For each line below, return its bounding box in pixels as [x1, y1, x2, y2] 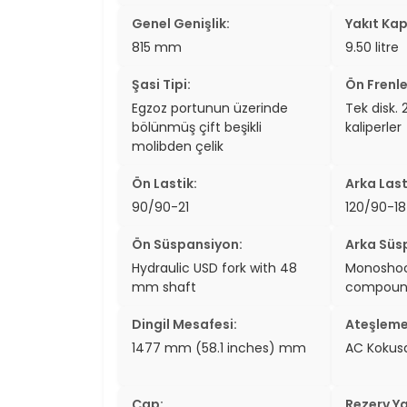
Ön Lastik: [132, 174, 197, 193]
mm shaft [132, 277, 196, 296]
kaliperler [344, 117, 402, 136]
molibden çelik [132, 136, 223, 155]
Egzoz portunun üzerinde [132, 98, 288, 117]
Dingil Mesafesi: [132, 314, 237, 333]
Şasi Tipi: [132, 74, 191, 94]
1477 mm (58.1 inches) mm [132, 338, 306, 357]
